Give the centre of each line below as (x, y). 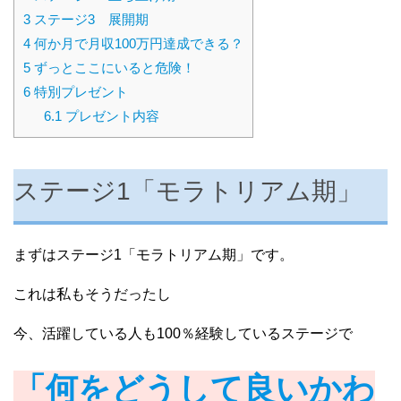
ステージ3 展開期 (90, 19)
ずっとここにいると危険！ (113, 67)
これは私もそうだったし (92, 294)
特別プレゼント (79, 91)
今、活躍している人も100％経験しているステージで (183, 333)
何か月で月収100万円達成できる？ (137, 43)
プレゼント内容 (110, 115)
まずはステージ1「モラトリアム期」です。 (154, 254)
